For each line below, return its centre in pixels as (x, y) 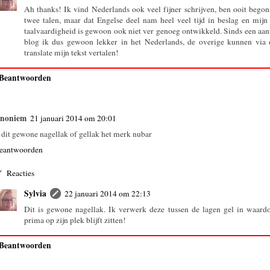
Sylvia (35, 193)
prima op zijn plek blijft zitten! (75, 220)
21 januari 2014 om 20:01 (73, 118)
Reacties (20, 173)
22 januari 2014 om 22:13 (107, 193)
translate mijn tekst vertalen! (71, 52)
